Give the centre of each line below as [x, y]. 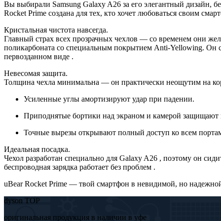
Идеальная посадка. [37, 149]
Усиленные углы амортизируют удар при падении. [109, 99]
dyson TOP [22, 200]
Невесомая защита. [36, 73]
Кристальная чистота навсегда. [56, 30]
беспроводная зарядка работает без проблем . [80, 167]
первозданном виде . [39, 56]
